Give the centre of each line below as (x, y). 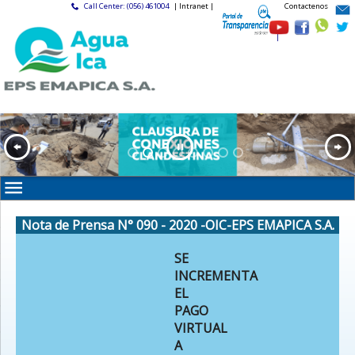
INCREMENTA (216, 275)
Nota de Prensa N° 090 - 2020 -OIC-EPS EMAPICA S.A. (177, 225)
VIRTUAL (201, 328)
